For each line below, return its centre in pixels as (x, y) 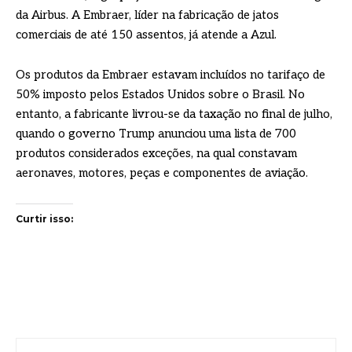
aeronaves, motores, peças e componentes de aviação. (162, 172)
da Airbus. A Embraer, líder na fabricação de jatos (147, 15)
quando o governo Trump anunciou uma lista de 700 (156, 133)
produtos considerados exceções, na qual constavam (156, 153)
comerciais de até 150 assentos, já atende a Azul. (146, 34)
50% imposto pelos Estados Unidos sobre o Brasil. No (160, 94)
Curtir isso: (44, 218)
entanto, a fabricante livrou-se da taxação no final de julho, (174, 114)
